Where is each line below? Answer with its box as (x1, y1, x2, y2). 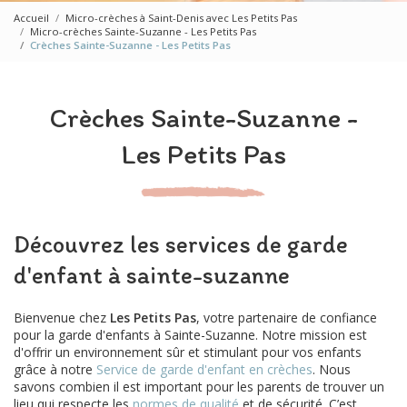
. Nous (313, 360, 351, 378)
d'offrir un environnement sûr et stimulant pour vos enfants (14, 342, 362, 361)
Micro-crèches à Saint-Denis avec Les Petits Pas (65, 11, 297, 25)
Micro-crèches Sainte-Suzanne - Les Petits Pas (30, 25, 256, 39)
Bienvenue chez (14, 308, 110, 326)
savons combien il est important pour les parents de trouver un (14, 377, 384, 395)
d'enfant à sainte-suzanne (14, 260, 290, 290)
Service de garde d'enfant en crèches (96, 360, 313, 378)
